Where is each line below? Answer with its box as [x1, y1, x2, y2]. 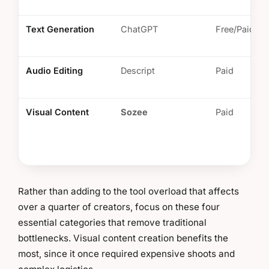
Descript [121, 65, 155, 76]
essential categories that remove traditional [18, 216, 207, 228]
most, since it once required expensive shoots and [18, 247, 235, 259]
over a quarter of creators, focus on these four [18, 201, 220, 213]
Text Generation [26, 23, 94, 34]
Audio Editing [26, 65, 83, 76]
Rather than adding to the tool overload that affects [18, 185, 239, 197]
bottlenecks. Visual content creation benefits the [18, 232, 228, 244]
